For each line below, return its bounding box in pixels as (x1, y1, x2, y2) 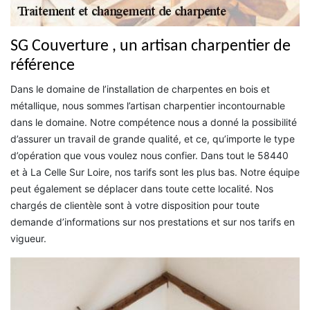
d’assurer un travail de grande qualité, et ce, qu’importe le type (10, 133, 295, 145)
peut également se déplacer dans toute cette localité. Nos (10, 183, 273, 195)
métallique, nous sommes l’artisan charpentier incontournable (10, 100, 285, 112)
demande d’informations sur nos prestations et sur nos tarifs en (10, 216, 295, 228)
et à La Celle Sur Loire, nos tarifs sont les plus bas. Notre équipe (10, 166, 300, 179)
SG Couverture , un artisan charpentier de (10, 38, 291, 55)
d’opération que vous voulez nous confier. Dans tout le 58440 (10, 149, 289, 162)
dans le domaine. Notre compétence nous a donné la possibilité (10, 116, 297, 129)
